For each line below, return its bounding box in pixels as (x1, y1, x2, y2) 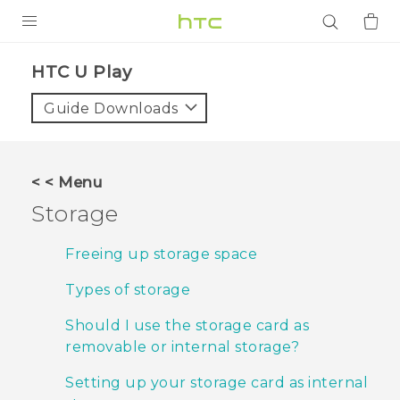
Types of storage (65, 281, 190, 299)
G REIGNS (29, 124, 97, 140)
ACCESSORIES (29, 190, 128, 206)
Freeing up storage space (65, 246, 257, 263)
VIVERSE (18, 232, 79, 248)
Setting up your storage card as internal (65, 374, 368, 392)
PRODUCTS (18, 52, 96, 68)
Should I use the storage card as (65, 317, 309, 335)
